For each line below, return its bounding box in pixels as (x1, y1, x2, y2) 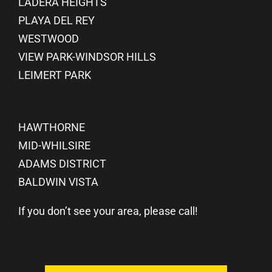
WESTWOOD (18, 32, 79, 45)
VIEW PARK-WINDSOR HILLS (18, 50, 156, 63)
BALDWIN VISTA (18, 175, 98, 188)
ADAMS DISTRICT (18, 157, 106, 170)
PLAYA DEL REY (18, 13, 95, 27)
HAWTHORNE (18, 120, 85, 134)
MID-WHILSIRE (18, 138, 90, 152)
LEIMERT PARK (18, 68, 91, 81)
